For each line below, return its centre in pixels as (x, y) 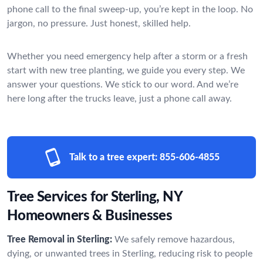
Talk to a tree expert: (113, 157)
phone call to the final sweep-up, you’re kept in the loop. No (130, 9)
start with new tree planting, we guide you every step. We (126, 70)
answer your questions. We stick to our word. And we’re (123, 84)
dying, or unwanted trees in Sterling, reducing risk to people (130, 253)
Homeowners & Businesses (90, 216)
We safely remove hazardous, (175, 239)
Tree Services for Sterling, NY (95, 197)
